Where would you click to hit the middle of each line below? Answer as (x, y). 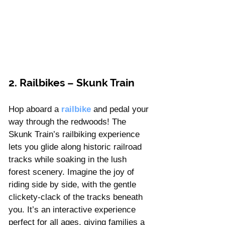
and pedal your (122, 109)
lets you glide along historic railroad (76, 147)
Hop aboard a (34, 109)
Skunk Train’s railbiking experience (75, 135)
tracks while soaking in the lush (69, 160)
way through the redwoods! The (69, 122)
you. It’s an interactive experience (73, 210)
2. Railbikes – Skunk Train (72, 83)
